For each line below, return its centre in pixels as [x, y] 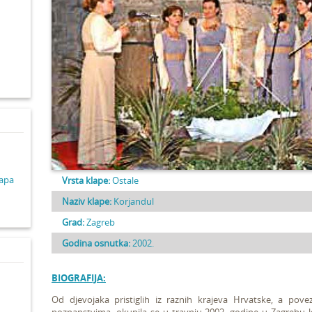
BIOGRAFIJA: [79, 278]
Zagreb [100, 222]
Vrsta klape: [86, 180]
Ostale [125, 180]
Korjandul [133, 201]
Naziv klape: [87, 201]
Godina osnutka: [96, 243]
